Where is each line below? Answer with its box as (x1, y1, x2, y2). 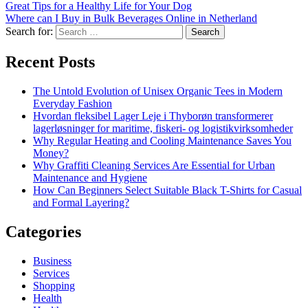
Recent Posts (5, 53, 95, 71)
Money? (33, 147, 69, 159)
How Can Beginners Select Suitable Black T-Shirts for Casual (33, 184, 302, 197)
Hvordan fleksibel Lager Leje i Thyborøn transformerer (33, 110, 273, 122)
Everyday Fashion (33, 98, 112, 110)
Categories (5, 223, 81, 241)
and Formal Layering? (33, 197, 129, 209)
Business (33, 255, 71, 267)
